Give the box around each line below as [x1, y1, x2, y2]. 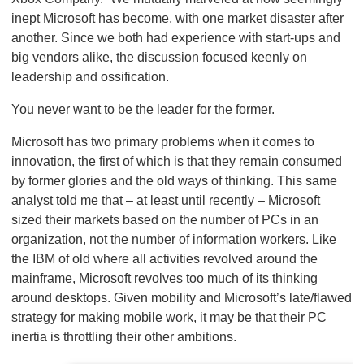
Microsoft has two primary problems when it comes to [11, 134, 314, 149]
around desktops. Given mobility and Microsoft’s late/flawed [11, 290, 352, 305]
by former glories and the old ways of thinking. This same [11, 173, 337, 188]
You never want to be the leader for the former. [11, 102, 275, 116]
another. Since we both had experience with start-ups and [11, 30, 340, 45]
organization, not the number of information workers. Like [11, 232, 336, 246]
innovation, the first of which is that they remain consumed [11, 154, 342, 168]
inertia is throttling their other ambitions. [11, 329, 236, 344]
